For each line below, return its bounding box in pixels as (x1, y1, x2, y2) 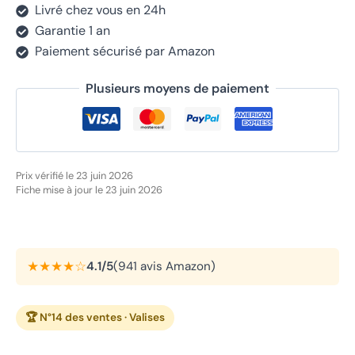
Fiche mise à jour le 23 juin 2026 (16, 182, 162, 197)
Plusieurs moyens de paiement (86, 79, 269, 97)
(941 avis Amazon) (113, 258, 216, 274)
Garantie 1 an (35, 21, 110, 39)
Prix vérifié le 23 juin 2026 (16, 168, 133, 182)
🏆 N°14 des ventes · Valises (25, 311, 165, 325)
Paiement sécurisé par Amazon (35, 42, 215, 59)
